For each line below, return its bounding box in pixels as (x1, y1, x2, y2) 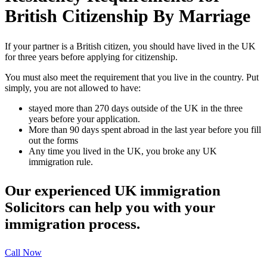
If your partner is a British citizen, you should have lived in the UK (5, 41, 256, 51)
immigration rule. (29, 156, 93, 167)
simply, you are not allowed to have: (5, 82, 141, 93)
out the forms (29, 135, 78, 145)
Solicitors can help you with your (5, 198, 215, 215)
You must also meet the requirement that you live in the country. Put (5, 72, 259, 82)
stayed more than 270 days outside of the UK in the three (29, 103, 243, 113)
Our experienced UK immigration (5, 182, 221, 198)
